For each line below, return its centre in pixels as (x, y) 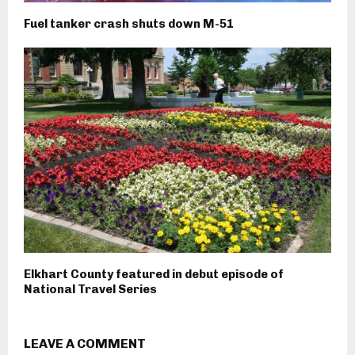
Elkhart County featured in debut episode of (154, 275)
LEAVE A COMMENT (85, 344)
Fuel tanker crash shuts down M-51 (129, 24)
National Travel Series (90, 290)
